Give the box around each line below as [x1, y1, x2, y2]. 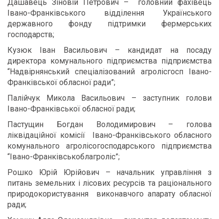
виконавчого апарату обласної [96, 189, 212, 198]
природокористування [7, 189, 92, 198]
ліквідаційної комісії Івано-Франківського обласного [7, 131, 212, 140]
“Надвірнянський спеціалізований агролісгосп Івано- [7, 67, 212, 76]
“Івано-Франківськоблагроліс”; [7, 152, 120, 161]
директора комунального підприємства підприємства [7, 56, 212, 66]
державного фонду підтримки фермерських [7, 19, 212, 28]
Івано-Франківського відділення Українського [7, 8, 212, 18]
